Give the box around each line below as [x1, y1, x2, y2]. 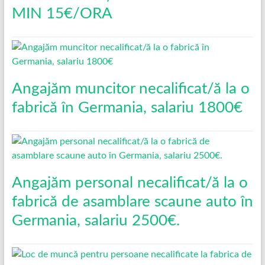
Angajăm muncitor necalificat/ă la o [11, 80, 250, 96]
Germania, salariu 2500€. [11, 212, 180, 228]
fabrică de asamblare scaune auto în [11, 193, 253, 209]
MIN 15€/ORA [11, 5, 112, 21]
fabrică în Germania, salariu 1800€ [11, 99, 243, 115]
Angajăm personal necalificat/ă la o [11, 174, 248, 190]
